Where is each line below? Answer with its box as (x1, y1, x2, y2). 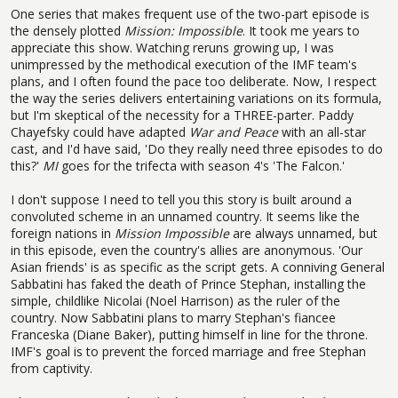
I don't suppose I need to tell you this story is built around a (11, 190, 352, 208)
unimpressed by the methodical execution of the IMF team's (11, 55, 357, 73)
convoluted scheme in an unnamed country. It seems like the (11, 207, 360, 225)
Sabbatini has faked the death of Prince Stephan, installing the (11, 275, 366, 292)
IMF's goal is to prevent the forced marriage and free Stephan (11, 342, 366, 360)
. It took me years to (243, 21, 360, 39)
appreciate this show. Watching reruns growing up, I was (11, 38, 334, 56)
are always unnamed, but (229, 224, 378, 242)
